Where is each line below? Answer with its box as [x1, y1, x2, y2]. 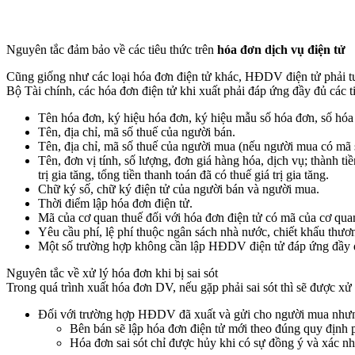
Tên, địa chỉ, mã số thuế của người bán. [38, 125, 235, 139]
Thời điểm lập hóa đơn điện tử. [38, 197, 193, 211]
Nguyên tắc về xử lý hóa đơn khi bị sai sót [6, 266, 218, 281]
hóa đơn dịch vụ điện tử [217, 43, 345, 57]
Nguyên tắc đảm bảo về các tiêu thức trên [6, 43, 217, 57]
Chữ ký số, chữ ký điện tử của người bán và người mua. [38, 182, 319, 197]
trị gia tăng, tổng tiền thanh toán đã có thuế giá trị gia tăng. [38, 168, 329, 182]
